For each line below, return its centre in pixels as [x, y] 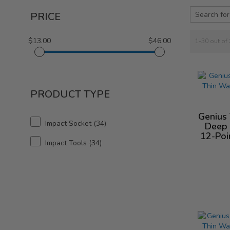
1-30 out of [212, 41]
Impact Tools [66, 143]
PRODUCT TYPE [70, 94]
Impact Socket [68, 124]
